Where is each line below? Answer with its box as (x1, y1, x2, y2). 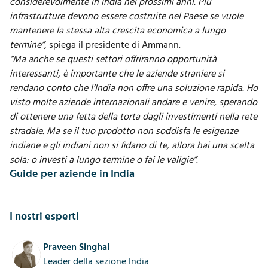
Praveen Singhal (43, 240, 109, 255)
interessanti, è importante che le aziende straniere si (10, 66, 224, 82)
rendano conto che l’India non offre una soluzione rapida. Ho (10, 81, 258, 96)
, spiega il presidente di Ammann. (44, 38, 181, 53)
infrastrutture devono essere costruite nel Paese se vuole (10, 9, 243, 25)
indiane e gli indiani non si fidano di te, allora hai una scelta (10, 138, 254, 154)
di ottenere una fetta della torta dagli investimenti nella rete (10, 109, 257, 125)
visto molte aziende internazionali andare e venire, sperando (10, 95, 257, 111)
